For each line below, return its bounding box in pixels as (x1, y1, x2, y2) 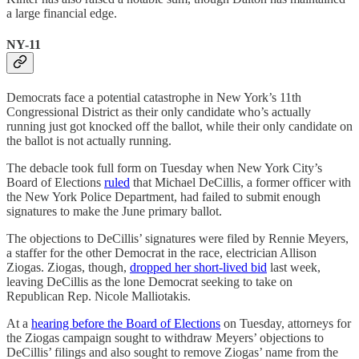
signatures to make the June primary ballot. (6, 204, 222, 219)
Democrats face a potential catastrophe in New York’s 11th (6, 91, 301, 105)
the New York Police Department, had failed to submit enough (6, 190, 321, 204)
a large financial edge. (6, 6, 117, 20)
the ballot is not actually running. (6, 134, 171, 148)
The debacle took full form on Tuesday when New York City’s (6, 161, 322, 175)
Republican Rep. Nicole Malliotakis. (6, 289, 191, 304)
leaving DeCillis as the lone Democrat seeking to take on (6, 275, 292, 289)
